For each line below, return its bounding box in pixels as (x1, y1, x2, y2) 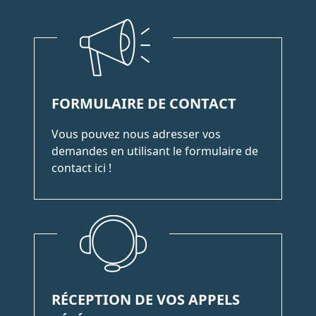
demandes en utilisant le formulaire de (51, 142, 258, 159)
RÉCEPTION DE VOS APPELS (51, 289, 240, 309)
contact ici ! (51, 159, 111, 176)
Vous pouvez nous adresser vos (51, 126, 221, 142)
